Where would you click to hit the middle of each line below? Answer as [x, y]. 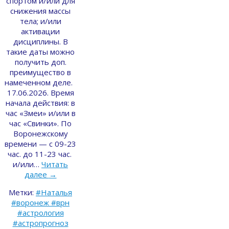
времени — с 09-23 [40, 143]
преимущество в [40, 72]
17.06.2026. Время [40, 92]
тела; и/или [40, 21]
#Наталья [54, 192]
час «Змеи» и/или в [40, 113]
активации [40, 31]
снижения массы [40, 10]
